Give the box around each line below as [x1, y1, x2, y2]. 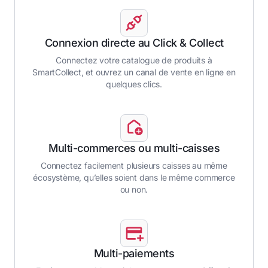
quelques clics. [105, 79, 162, 90]
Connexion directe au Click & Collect [44, 36, 224, 50]
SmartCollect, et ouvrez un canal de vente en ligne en [32, 67, 236, 78]
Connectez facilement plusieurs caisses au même [41, 160, 227, 171]
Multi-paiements [93, 247, 175, 260]
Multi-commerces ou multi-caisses [48, 142, 220, 155]
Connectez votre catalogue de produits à [56, 55, 212, 66]
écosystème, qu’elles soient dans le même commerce [33, 172, 235, 183]
